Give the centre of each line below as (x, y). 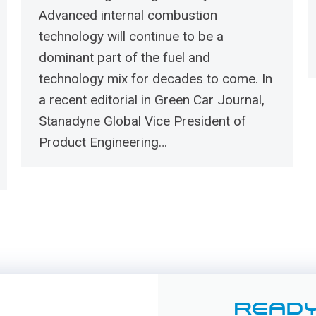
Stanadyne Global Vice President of (142, 121)
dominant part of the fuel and (124, 57)
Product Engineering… (103, 142)
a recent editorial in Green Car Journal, (152, 100)
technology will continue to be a (131, 36)
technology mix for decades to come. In (156, 79)
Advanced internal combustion (128, 15)
